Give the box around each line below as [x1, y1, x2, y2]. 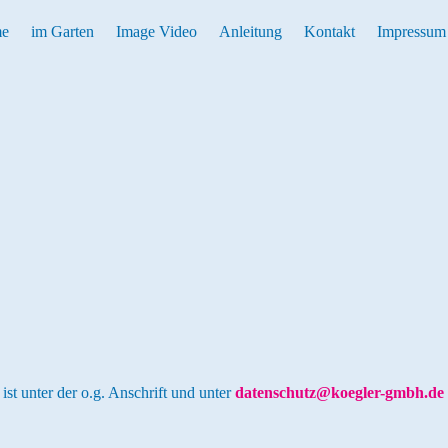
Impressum [377, 23, 446, 40]
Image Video [116, 23, 197, 40]
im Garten [31, 23, 94, 40]
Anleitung [219, 23, 282, 40]
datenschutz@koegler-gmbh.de [235, 384, 444, 401]
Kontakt [304, 23, 355, 40]
